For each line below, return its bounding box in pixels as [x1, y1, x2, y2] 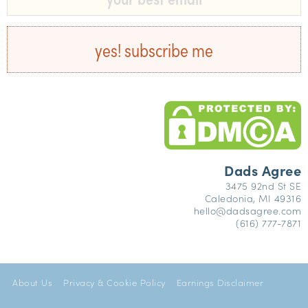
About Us [12, 276, 52, 289]
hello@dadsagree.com [193, 203, 301, 218]
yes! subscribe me [124, 35, 213, 63]
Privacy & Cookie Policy [63, 276, 166, 289]
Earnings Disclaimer [176, 276, 263, 289]
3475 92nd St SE [225, 179, 301, 193]
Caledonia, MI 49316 [204, 191, 301, 206]
